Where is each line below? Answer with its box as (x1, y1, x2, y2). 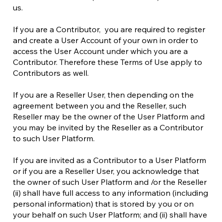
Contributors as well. (13, 68, 89, 78)
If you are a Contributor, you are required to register (13, 24, 205, 34)
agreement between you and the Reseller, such (13, 101, 186, 111)
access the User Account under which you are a (13, 46, 188, 56)
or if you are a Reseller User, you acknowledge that (13, 166, 199, 176)
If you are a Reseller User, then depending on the (13, 90, 194, 100)
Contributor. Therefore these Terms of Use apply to (13, 57, 202, 67)
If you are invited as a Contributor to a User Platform (13, 155, 206, 165)
